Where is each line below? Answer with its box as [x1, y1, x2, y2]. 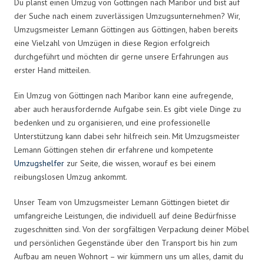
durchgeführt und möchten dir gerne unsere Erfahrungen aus [14, 51, 229, 62]
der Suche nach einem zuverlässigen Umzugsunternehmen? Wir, [14, 10, 240, 21]
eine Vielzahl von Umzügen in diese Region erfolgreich [14, 37, 210, 48]
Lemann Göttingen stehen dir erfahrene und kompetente [14, 144, 213, 155]
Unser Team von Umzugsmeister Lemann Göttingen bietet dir [14, 196, 230, 207]
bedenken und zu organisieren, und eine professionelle [14, 117, 210, 128]
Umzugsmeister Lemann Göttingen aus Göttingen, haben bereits [14, 24, 238, 35]
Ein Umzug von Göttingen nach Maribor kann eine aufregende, [14, 90, 233, 101]
